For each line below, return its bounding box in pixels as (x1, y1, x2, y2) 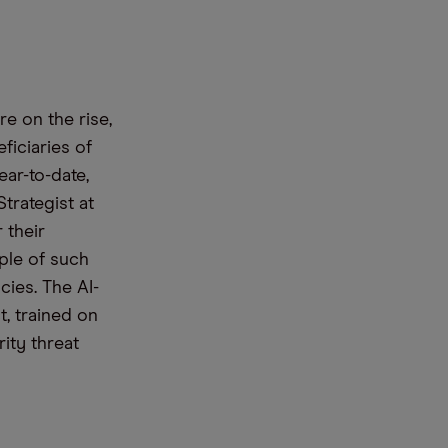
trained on (10, 307, 98, 325)
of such (23, 251, 89, 269)
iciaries (13, 139, 75, 157)
